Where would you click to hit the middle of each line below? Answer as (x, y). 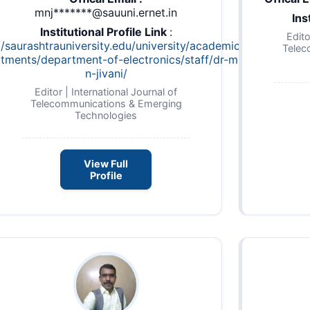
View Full (106, 164)
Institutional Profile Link (104, 31)
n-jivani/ (106, 73)
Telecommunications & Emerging (106, 103)
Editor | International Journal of (106, 91)
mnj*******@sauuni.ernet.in (106, 12)
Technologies (106, 115)
